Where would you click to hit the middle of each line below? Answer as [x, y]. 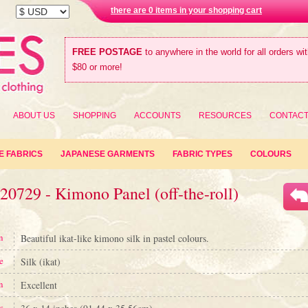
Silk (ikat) [41, 262]
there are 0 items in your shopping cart [186, 10]
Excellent [39, 285]
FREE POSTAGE [107, 52]
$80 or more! [97, 67]
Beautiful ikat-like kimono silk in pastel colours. [115, 238]
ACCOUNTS [157, 115]
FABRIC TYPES [202, 154]
